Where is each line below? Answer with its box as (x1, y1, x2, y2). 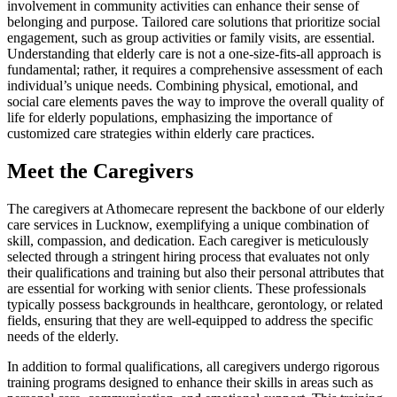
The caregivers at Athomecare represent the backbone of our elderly (7, 201, 385, 217)
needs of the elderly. (7, 329, 119, 345)
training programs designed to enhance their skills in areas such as (7, 375, 373, 391)
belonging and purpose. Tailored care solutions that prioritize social (7, 14, 380, 30)
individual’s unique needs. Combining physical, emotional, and (7, 78, 358, 94)
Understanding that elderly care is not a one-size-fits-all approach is (7, 46, 381, 62)
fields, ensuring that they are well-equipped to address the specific (7, 313, 373, 329)
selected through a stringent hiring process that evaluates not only (7, 249, 370, 265)
